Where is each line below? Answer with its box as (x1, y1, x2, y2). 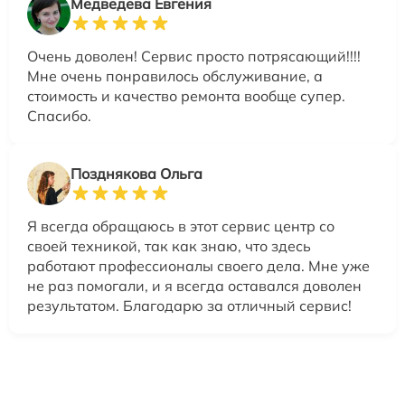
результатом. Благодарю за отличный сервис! (27, 297, 352, 316)
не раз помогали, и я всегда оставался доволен (27, 277, 362, 296)
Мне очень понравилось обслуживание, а (27, 67, 323, 86)
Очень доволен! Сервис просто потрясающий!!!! (27, 47, 361, 66)
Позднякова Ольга (71, 165, 202, 184)
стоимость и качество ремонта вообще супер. (27, 87, 345, 106)
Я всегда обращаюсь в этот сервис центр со (27, 217, 334, 236)
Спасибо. (27, 107, 91, 126)
